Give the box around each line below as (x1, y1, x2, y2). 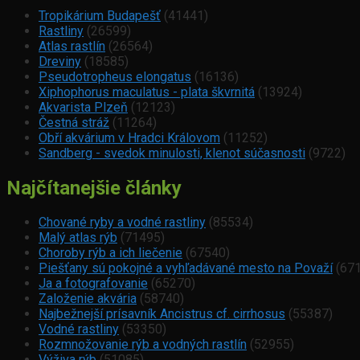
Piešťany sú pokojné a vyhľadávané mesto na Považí (39, 260, 333, 276)
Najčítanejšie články (6, 176, 182, 199)
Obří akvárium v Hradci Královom (39, 129, 220, 145)
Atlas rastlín (39, 38, 105, 54)
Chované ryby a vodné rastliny (39, 215, 206, 231)
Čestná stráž (39, 114, 109, 130)
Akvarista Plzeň (39, 99, 128, 115)
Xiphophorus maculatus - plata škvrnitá (39, 84, 255, 100)
